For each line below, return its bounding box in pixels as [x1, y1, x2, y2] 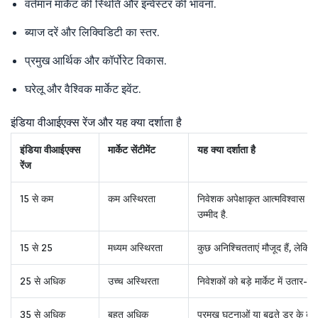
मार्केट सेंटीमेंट [108, 143, 155, 156]
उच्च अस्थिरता [108, 274, 159, 287]
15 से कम [20, 192, 53, 205]
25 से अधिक [20, 274, 65, 287]
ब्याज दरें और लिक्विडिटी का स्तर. [25, 24, 160, 39]
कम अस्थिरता [108, 192, 155, 205]
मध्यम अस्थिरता [108, 241, 163, 254]
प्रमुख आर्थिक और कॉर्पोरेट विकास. [25, 53, 167, 67]
